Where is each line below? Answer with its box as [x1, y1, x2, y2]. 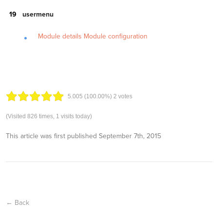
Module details [38, 32, 82, 40]
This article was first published [6, 132, 99, 140]
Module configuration [84, 32, 147, 40]
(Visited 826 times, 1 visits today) [6, 113, 92, 120]
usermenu [22, 10, 54, 18]
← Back [6, 199, 29, 207]
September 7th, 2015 [99, 132, 161, 140]
